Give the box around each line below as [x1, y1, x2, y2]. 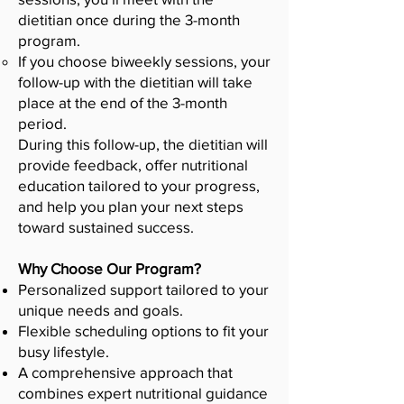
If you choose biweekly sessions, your [18, 52, 271, 69]
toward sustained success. [18, 218, 194, 235]
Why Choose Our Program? [18, 260, 201, 277]
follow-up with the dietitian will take [18, 73, 252, 90]
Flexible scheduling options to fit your [18, 322, 269, 339]
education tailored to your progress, [18, 177, 260, 194]
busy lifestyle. [18, 343, 109, 360]
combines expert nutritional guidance [18, 384, 268, 401]
